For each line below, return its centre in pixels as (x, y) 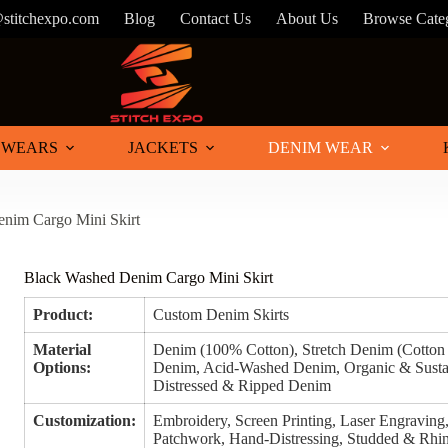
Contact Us (216, 18)
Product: (63, 315)
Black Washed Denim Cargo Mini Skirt (149, 278)
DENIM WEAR (320, 147)
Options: (62, 368)
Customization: (85, 421)
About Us (307, 18)
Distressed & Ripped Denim (242, 386)
